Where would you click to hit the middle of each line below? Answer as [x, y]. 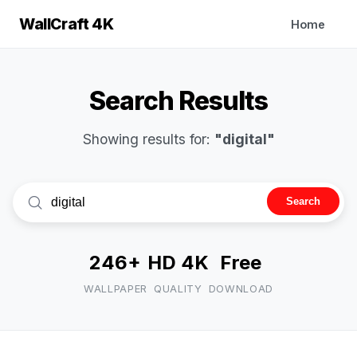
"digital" [244, 139]
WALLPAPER [116, 289]
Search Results [178, 101]
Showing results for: [148, 139]
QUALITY [178, 289]
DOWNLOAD [241, 289]
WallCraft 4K [67, 24]
